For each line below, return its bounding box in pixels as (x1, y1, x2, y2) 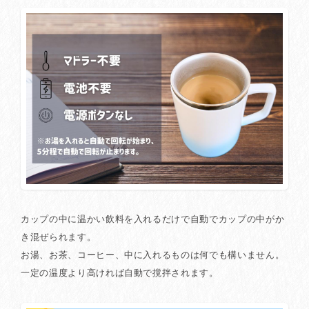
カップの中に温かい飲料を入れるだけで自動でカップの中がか (21, 214, 285, 225)
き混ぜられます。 (21, 232, 97, 243)
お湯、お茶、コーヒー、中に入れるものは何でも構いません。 (21, 250, 285, 261)
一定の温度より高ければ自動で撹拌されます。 (21, 268, 219, 279)
